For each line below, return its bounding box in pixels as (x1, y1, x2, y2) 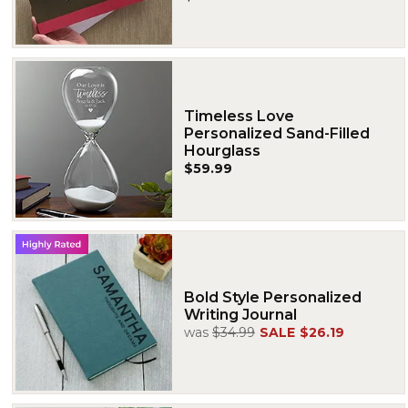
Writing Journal (184, 306, 297, 323)
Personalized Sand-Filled (184, 124, 370, 142)
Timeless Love (184, 107, 294, 125)
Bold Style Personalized (184, 289, 362, 306)
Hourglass (184, 141, 260, 159)
